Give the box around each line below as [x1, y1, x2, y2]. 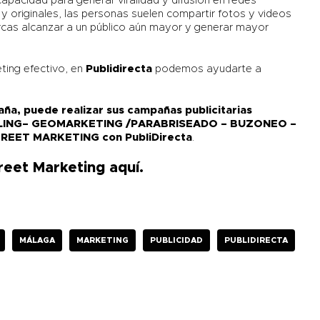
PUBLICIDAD [150, 236, 204, 245]
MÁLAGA [19, 236, 56, 245]
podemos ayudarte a [152, 64, 262, 75]
